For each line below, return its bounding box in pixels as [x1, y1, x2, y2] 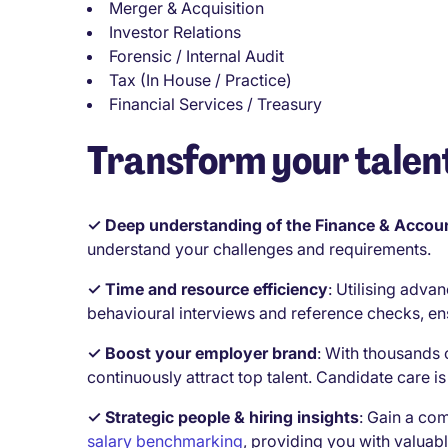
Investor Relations [109, 21, 241, 42]
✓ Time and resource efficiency [87, 278, 328, 299]
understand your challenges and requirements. [87, 238, 431, 259]
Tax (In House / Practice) [109, 69, 292, 90]
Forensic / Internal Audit [109, 45, 284, 66]
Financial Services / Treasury [109, 93, 322, 114]
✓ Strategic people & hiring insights [87, 406, 359, 427]
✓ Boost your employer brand [87, 342, 317, 363]
